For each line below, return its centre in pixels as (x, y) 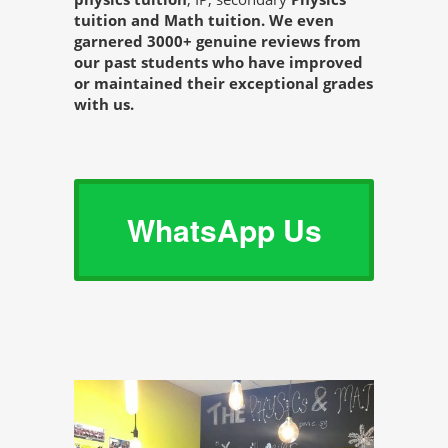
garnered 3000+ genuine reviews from (217, 41)
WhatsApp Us (224, 230)
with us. (104, 104)
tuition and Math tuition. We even (204, 20)
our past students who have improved (218, 62)
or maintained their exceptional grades (223, 83)
